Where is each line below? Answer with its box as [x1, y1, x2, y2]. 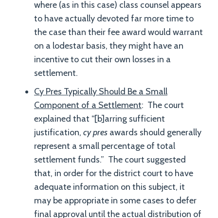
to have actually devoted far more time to [34, 13, 194, 24]
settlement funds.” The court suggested [34, 154, 186, 165]
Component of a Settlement [34, 100, 142, 110]
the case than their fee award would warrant [34, 27, 203, 37]
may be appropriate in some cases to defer [34, 195, 197, 206]
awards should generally [108, 127, 201, 138]
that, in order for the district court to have [34, 168, 193, 179]
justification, [34, 127, 83, 138]
